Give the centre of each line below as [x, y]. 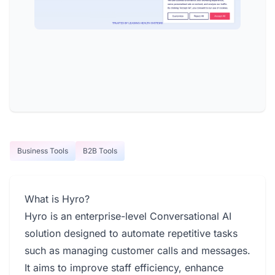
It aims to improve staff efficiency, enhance [124, 268]
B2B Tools [100, 151]
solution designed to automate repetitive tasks [131, 233]
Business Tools [43, 151]
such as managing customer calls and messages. [137, 250]
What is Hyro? [57, 199]
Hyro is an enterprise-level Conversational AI [128, 216]
